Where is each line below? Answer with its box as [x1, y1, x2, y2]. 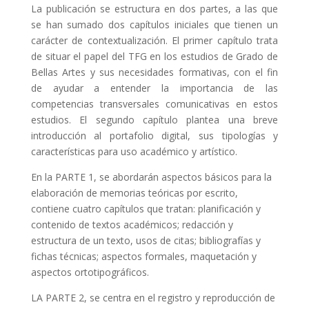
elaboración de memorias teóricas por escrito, [30, 186, 238, 199]
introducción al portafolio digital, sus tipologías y [30, 129, 279, 142]
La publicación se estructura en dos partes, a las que [30, 2, 279, 15]
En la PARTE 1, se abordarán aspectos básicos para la [30, 170, 272, 183]
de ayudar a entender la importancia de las [30, 81, 279, 94]
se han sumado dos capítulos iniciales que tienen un [30, 18, 279, 31]
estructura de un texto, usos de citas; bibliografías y [30, 234, 261, 247]
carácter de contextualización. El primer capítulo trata [30, 34, 279, 47]
